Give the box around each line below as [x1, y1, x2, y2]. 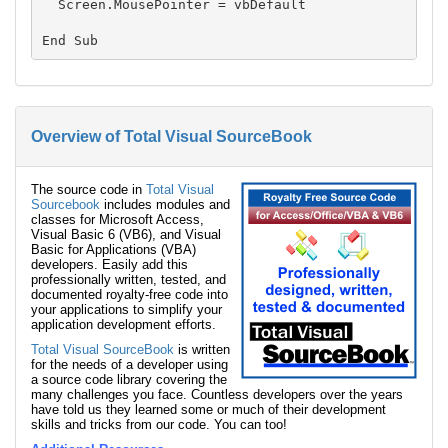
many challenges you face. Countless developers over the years [31, 387, 403, 403]
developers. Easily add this [31, 257, 188, 273]
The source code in [31, 182, 146, 198]
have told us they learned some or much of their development [31, 402, 386, 418]
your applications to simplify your [31, 302, 222, 318]
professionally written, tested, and [31, 272, 226, 288]
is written [174, 342, 230, 358]
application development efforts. [31, 317, 216, 333]
